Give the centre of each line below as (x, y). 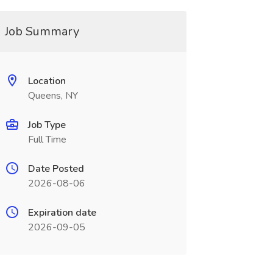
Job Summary (42, 31)
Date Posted (56, 169)
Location (47, 81)
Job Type (47, 125)
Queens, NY (53, 96)
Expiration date (62, 213)
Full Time (47, 140)
